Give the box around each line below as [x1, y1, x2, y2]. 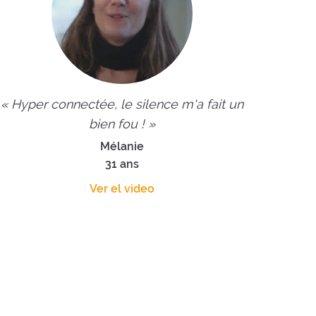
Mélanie [99, 139, 144, 153]
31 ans [104, 157, 139, 171]
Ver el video [89, 181, 154, 195]
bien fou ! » [88, 116, 155, 131]
